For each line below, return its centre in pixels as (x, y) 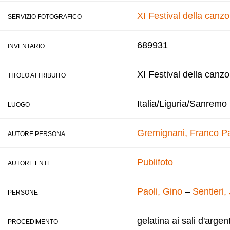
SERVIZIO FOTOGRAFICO (45, 17)
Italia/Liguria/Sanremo (182, 104)
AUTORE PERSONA (36, 134)
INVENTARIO (26, 46)
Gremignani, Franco (178, 133)
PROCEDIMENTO (33, 222)
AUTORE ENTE (30, 163)
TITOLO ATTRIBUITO (37, 75)
